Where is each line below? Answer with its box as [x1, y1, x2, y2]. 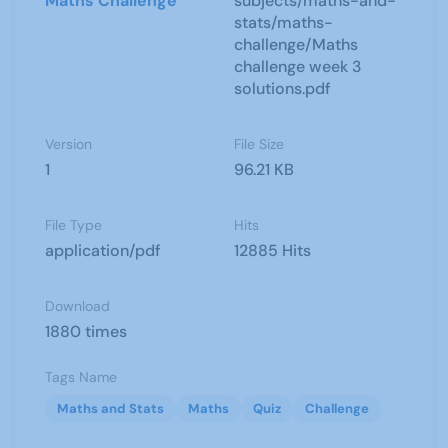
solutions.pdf [234, 78, 331, 99]
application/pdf [45, 240, 161, 261]
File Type [45, 216, 102, 234]
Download [45, 297, 110, 315]
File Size [234, 135, 284, 153]
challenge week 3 [234, 56, 362, 77]
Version [45, 135, 92, 153]
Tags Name [45, 368, 117, 386]
